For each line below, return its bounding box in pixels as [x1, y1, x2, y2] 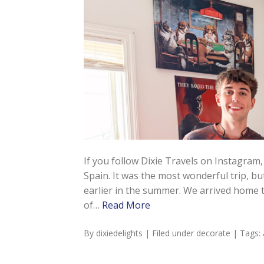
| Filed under [144, 227, 196, 239]
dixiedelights [95, 227, 143, 239]
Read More [101, 199, 150, 212]
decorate [196, 227, 230, 239]
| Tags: [232, 227, 263, 239]
